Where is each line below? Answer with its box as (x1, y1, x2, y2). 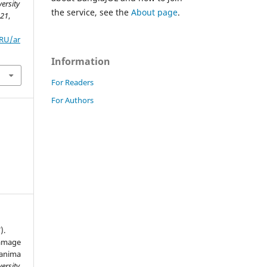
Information (51, 54, 110, 68)
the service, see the (51, 6, 131, 18)
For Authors (51, 94, 94, 105)
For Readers (51, 76, 94, 88)
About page (131, 6, 178, 18)
